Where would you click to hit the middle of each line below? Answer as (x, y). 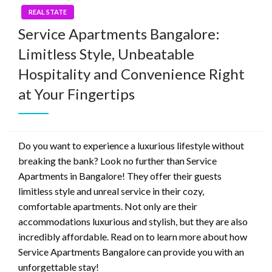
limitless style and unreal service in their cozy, (111, 191)
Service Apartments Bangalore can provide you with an (131, 252)
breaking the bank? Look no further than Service (117, 161)
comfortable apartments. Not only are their (108, 206)
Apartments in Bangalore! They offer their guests (120, 176)
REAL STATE (48, 12)
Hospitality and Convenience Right (131, 74)
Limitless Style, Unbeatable (106, 54)
